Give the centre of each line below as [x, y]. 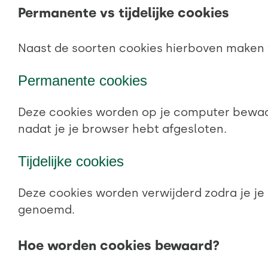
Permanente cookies [83, 80]
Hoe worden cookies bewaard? [119, 246]
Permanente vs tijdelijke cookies [124, 13]
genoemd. [46, 209]
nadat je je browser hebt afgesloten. [122, 129]
